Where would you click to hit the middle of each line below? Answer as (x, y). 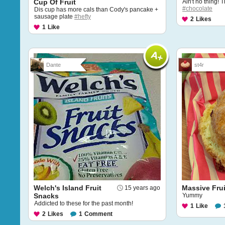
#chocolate (197, 9)
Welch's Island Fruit (68, 188)
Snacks (46, 196)
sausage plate (54, 17)
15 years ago (142, 188)
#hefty (83, 17)
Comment (98, 214)
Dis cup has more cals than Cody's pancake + (96, 10)
